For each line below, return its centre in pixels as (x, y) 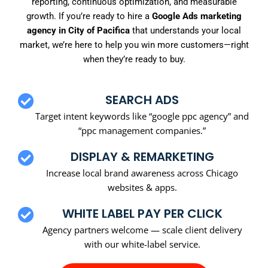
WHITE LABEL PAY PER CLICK (142, 213)
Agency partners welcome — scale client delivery (142, 229)
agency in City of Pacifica (78, 31)
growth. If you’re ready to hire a (89, 16)
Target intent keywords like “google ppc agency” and (142, 116)
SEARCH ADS (142, 100)
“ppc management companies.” (142, 130)
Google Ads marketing (197, 16)
